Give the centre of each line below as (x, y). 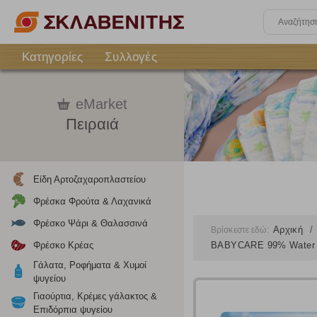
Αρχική (289, 230)
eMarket (101, 104)
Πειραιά (92, 124)
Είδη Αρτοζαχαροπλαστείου (90, 179)
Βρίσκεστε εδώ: (241, 230)
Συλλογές (131, 57)
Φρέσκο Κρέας (63, 245)
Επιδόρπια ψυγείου (73, 310)
